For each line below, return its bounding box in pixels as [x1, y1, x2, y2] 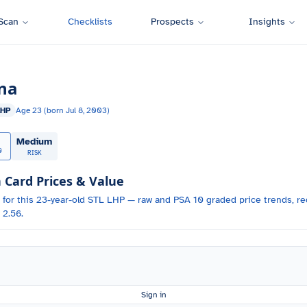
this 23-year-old [17, 194, 88, 206]
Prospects [150, 16, 194, 27]
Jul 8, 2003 [66, 106, 107, 115]
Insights [248, 16, 285, 27]
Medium [16, 136, 52, 147]
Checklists [67, 16, 112, 27]
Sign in [140, 290, 167, 299]
